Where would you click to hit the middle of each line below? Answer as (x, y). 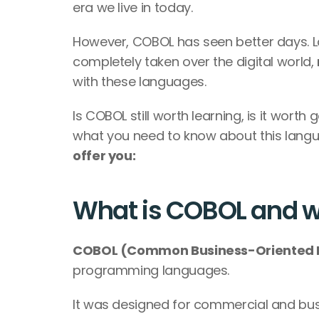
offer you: (107, 156)
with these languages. (140, 82)
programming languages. (153, 270)
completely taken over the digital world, (195, 62)
